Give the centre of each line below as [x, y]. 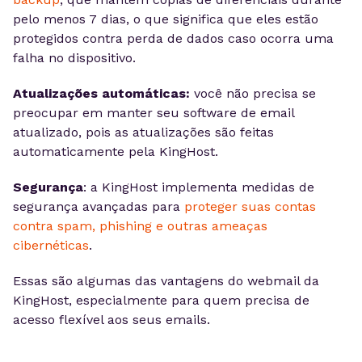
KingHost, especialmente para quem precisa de [161, 300]
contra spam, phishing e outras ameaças [140, 226]
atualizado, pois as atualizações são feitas [143, 132]
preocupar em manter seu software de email [154, 113]
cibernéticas [51, 245]
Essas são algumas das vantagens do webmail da [166, 281]
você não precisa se [255, 93]
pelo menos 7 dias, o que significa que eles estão [166, 19]
